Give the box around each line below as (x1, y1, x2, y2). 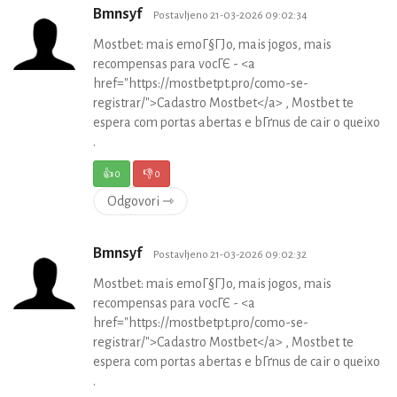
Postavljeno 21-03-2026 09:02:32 (153, 248, 307, 261)
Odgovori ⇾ (107, 194, 174, 209)
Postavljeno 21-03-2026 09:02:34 (153, 9, 307, 22)
